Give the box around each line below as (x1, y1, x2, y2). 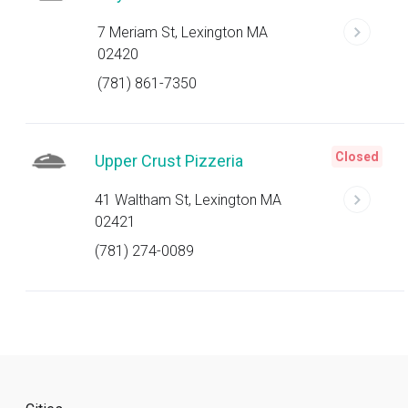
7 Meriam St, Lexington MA (97, 24, 269, 41)
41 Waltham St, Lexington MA (95, 191, 282, 209)
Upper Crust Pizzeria (95, 151, 244, 170)
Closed (335, 149, 379, 164)
